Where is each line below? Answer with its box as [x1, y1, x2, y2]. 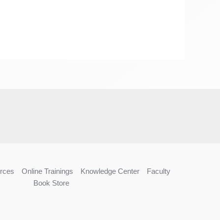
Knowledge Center [80, 166, 139, 175]
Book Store [33, 178, 70, 187]
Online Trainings [21, 166, 73, 175]
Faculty [146, 166, 170, 175]
